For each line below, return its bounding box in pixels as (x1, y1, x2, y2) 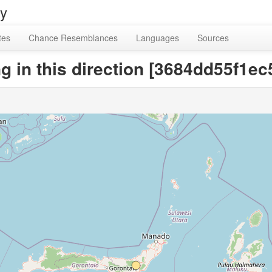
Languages (136, 32, 179, 44)
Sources (197, 32, 229, 44)
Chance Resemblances (29, 32, 118, 44)
